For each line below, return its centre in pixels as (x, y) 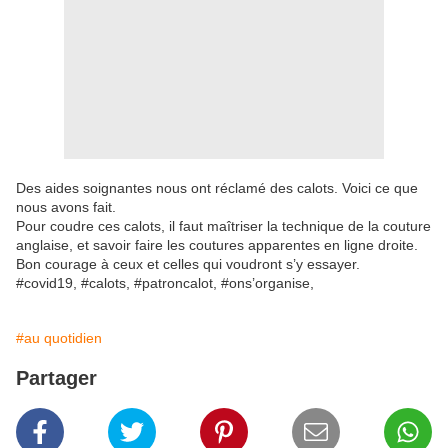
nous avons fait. (66, 207)
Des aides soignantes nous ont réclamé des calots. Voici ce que (217, 188)
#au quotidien (59, 338)
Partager (56, 378)
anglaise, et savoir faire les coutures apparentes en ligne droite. (217, 245)
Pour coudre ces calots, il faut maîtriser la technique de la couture (223, 226)
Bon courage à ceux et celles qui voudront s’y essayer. (188, 264)
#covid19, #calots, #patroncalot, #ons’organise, (167, 283)
